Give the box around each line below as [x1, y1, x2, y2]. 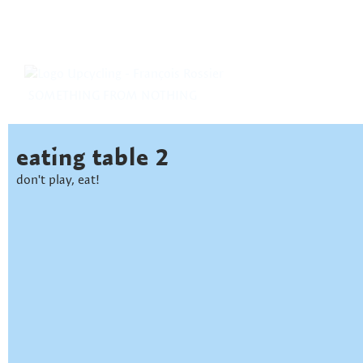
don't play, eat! [16, 172, 100, 187]
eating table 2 [16, 142, 170, 171]
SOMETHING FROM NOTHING [28, 88, 197, 103]
